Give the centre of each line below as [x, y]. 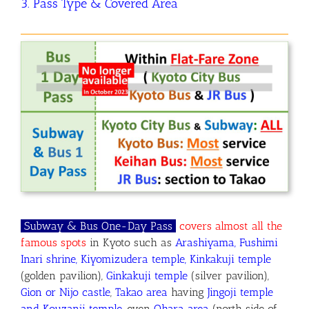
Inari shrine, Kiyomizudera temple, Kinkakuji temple [146, 259]
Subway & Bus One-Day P [89, 226]
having [188, 292]
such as [154, 243]
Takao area [141, 292]
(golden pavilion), [63, 276]
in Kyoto [110, 243]
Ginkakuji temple [149, 276]
